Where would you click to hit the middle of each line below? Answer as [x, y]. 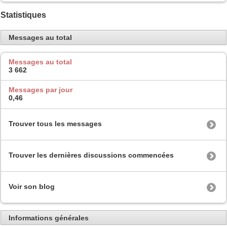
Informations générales [49, 218]
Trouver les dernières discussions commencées [91, 155]
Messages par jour [41, 90]
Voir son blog [32, 186]
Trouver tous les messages [55, 123]
